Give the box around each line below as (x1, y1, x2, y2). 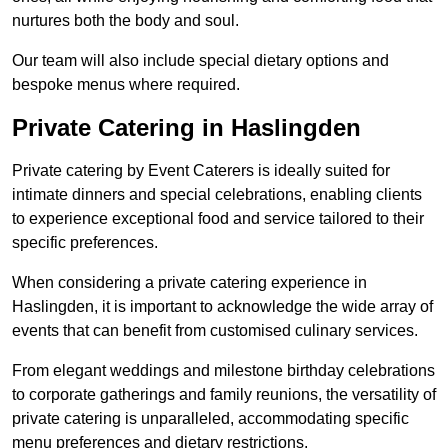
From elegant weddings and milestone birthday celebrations (12, 362, 435, 380)
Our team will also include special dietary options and (12, 52, 389, 70)
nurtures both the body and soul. (12, 12, 239, 30)
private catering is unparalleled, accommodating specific (12, 410, 409, 428)
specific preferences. (12, 234, 158, 252)
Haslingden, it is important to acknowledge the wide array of (12, 298, 433, 316)
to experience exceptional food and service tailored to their (12, 210, 424, 228)
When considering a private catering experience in (12, 274, 367, 292)
